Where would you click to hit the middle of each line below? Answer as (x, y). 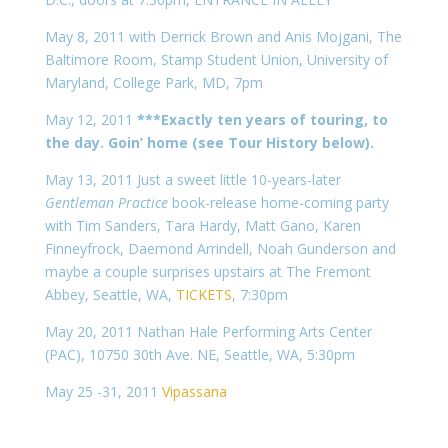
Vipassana (194, 391)
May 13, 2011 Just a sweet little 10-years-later (192, 179)
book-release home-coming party (278, 202)
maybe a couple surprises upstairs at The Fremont (207, 271)
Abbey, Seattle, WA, (110, 294)
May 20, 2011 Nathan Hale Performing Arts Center (208, 331)
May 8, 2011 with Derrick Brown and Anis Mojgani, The (223, 36)
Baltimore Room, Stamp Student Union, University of (216, 59)
